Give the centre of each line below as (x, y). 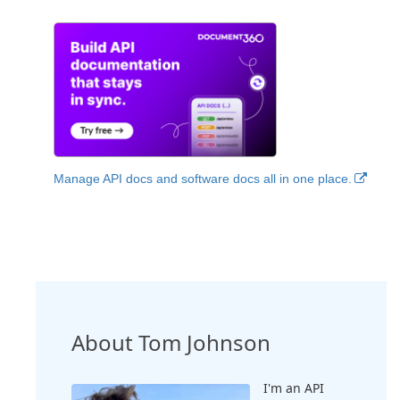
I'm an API (294, 387)
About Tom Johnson (171, 342)
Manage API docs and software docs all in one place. (203, 178)
